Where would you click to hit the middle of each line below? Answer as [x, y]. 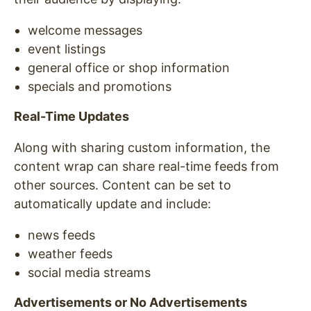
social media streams [89, 272]
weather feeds [70, 253]
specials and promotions [100, 86]
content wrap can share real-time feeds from [146, 166]
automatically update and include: [116, 203]
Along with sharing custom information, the [142, 147]
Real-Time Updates [72, 116]
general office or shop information [129, 67]
